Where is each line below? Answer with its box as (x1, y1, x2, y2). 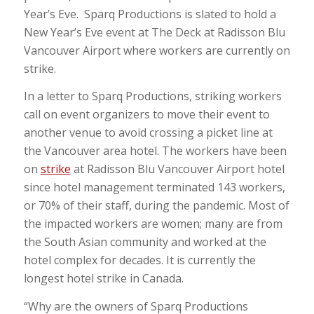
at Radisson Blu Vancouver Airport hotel (70, 161, 285, 177)
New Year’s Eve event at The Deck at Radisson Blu (23, 24, 285, 40)
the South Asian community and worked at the (23, 234, 266, 250)
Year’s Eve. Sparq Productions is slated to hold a (23, 6, 276, 22)
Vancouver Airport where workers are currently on (23, 42, 290, 58)
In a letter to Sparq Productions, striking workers (23, 88, 282, 104)
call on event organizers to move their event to (23, 107, 270, 123)
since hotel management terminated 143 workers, (23, 179, 285, 196)
